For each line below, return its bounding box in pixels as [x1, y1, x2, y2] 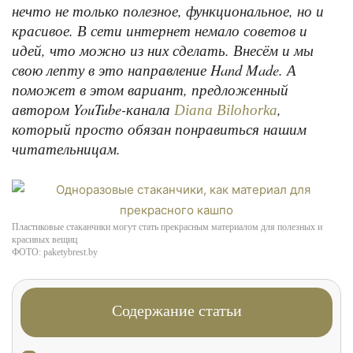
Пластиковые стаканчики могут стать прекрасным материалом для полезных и [12, 221, 322, 232]
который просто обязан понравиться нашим [12, 119, 307, 139]
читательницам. [12, 139, 121, 158]
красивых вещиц [12, 234, 77, 245]
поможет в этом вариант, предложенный [12, 80, 288, 99]
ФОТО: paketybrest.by [12, 247, 98, 258]
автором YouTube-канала [12, 99, 174, 119]
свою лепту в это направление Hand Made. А [12, 60, 296, 80]
